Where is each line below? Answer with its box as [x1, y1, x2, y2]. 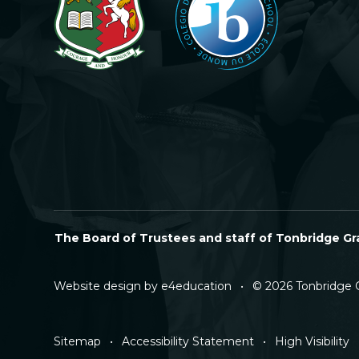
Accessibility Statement [122, 333, 255, 349]
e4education [161, 278, 232, 293]
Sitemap [54, 333, 102, 349]
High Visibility [275, 333, 350, 349]
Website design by [54, 278, 162, 293]
